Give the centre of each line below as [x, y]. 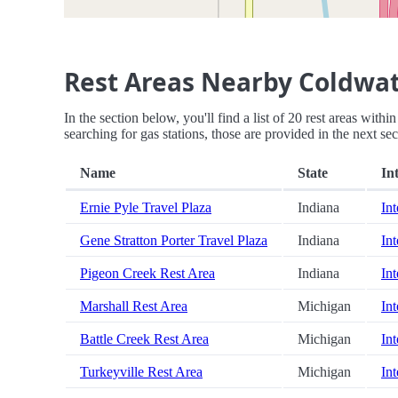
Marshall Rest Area [134, 306]
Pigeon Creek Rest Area [147, 274]
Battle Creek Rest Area [144, 339]
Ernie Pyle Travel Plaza [146, 208]
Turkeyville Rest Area [141, 372]
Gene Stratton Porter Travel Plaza [174, 241]
